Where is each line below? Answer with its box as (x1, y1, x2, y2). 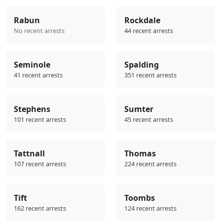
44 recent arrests (124, 26, 173, 36)
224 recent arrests (124, 159, 177, 169)
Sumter (124, 104, 153, 115)
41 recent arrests (14, 71, 63, 80)
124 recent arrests (124, 204, 177, 213)
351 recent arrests (124, 71, 177, 80)
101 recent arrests (14, 115, 66, 124)
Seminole (14, 59, 50, 71)
